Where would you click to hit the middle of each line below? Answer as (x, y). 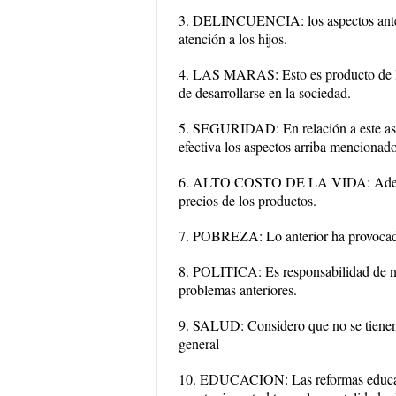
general (199, 343)
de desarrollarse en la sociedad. (265, 92)
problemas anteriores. (238, 289)
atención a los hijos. (233, 38)
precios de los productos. (247, 200)
